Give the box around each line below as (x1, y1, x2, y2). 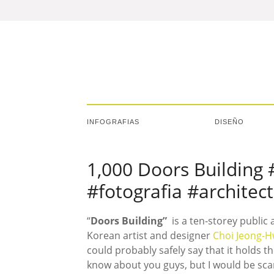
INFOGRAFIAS (87, 118, 139, 125)
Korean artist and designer (87, 229, 213, 242)
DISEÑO (215, 118, 244, 125)
